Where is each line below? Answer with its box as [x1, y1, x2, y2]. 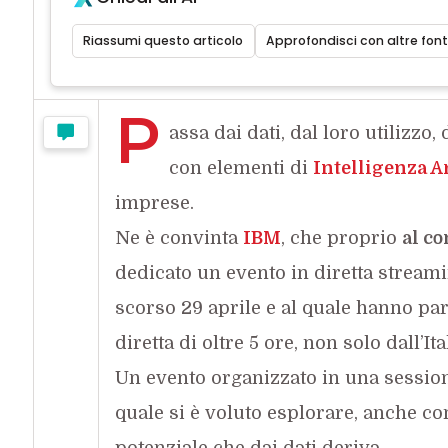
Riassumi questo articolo [83, 31, 244, 49]
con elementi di [168, 157, 313, 178]
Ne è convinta [114, 227, 243, 248]
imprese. [114, 192, 194, 213]
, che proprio [280, 227, 402, 248]
